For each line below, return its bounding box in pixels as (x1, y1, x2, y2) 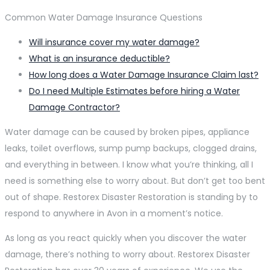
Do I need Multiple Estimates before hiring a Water (29, 84, 240, 97)
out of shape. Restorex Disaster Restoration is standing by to (5, 190, 258, 203)
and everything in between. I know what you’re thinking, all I (5, 158, 253, 171)
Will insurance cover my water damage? (29, 36, 199, 48)
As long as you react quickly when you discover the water (5, 231, 246, 244)
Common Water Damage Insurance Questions (5, 11, 202, 24)
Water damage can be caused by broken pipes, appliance (5, 125, 250, 138)
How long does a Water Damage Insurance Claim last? (29, 68, 259, 81)
